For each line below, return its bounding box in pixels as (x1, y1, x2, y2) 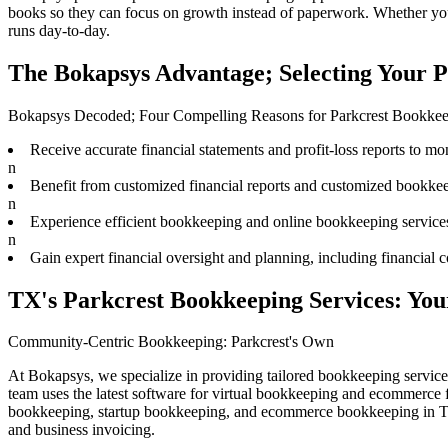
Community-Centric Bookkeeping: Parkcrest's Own (8, 333, 334, 351)
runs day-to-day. (8, 21, 110, 39)
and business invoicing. (8, 421, 155, 439)
